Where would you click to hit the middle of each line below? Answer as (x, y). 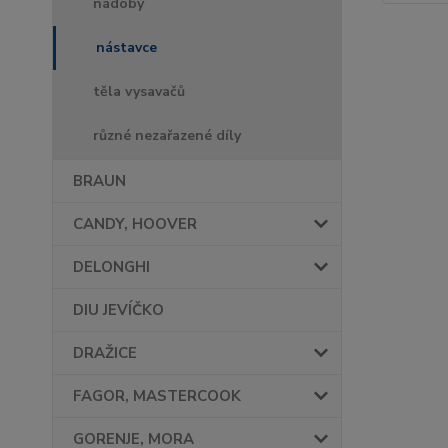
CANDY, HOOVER (135, 224)
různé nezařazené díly (167, 136)
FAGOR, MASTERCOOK (157, 396)
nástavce (126, 48)
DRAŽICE (105, 353)
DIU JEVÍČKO (118, 310)
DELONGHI (111, 267)
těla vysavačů (139, 92)
